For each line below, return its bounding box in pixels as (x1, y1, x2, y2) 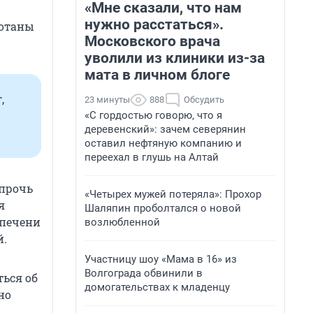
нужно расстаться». (85, 16, 224, 33)
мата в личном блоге (85, 66, 230, 83)
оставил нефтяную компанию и (85, 137, 242, 150)
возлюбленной (85, 216, 160, 228)
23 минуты (85, 94, 130, 105)
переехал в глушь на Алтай (85, 151, 219, 163)
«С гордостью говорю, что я (85, 109, 222, 122)
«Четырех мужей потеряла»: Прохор (85, 188, 261, 201)
